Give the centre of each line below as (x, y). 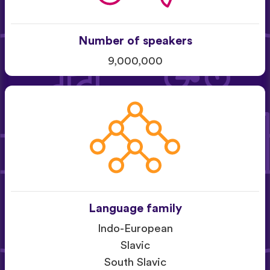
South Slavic (135, 263)
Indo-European (135, 229)
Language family (135, 209)
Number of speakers (135, 41)
